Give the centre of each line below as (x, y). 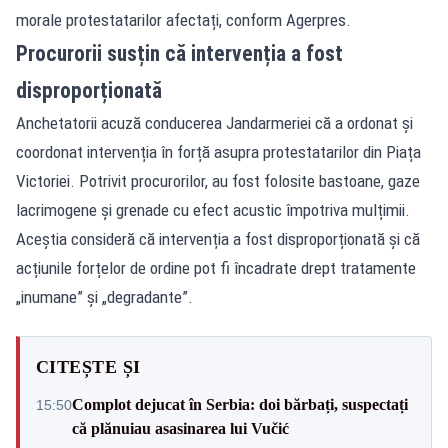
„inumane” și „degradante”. (104, 296)
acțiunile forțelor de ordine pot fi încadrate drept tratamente (216, 267)
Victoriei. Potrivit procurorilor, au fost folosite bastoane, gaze (218, 180)
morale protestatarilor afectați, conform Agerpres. (183, 19)
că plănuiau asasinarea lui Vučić (180, 428)
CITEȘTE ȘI (88, 366)
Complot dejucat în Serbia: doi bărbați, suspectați (240, 404)
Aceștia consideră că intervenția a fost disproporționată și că (218, 238)
